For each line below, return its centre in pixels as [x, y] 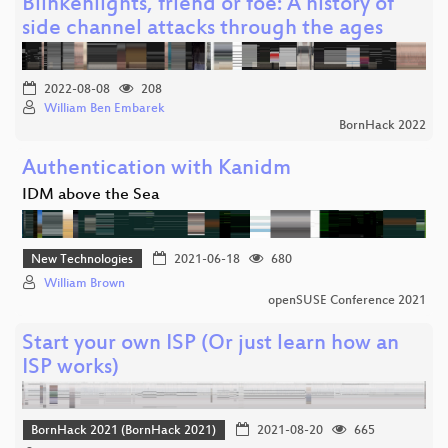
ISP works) [70, 369]
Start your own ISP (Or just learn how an [210, 345]
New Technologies [82, 259]
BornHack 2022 [382, 125]
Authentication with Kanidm [156, 169]
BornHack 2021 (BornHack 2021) [124, 431]
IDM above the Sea [90, 195]
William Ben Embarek [104, 108]
